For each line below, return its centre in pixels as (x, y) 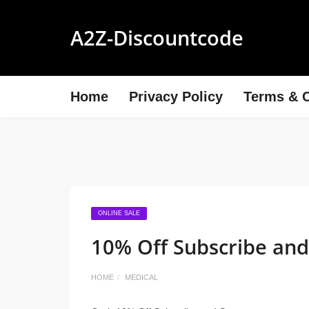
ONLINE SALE (119, 213)
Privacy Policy (176, 97)
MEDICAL (141, 277)
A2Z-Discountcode (157, 38)
